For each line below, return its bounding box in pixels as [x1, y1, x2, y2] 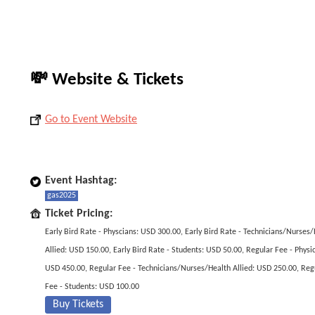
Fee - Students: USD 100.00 [45, 283, 139, 291]
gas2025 [47, 191, 76, 200]
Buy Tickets [53, 299, 103, 310]
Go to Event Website [45, 114, 137, 125]
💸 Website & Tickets [30, 71, 184, 89]
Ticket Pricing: [45, 208, 112, 219]
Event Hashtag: [45, 175, 117, 186]
